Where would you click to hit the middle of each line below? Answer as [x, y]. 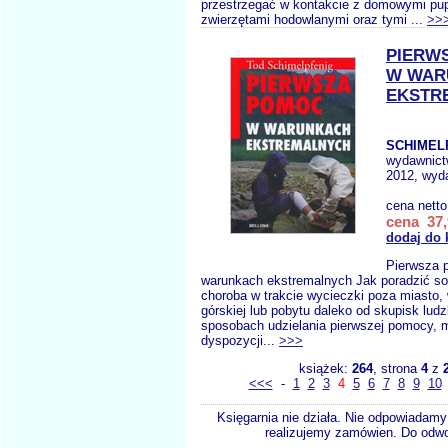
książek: [325, 368]
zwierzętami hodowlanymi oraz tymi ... [314, 19]
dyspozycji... [240, 340]
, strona [396, 368]
